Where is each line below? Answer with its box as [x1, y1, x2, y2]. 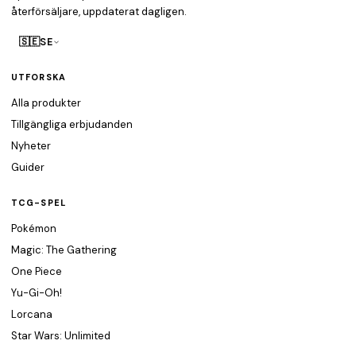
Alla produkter [11, 96, 81, 110]
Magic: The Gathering [11, 243, 117, 257]
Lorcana [11, 308, 52, 321]
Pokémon [11, 222, 56, 235]
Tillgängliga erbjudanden [11, 118, 133, 131]
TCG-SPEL [11, 197, 66, 208]
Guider [11, 161, 44, 174]
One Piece [11, 265, 62, 278]
